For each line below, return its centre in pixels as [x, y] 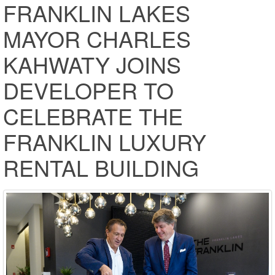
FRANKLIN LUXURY [105, 141]
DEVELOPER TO [88, 90]
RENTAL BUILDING [101, 167]
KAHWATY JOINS [92, 64]
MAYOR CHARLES [97, 38]
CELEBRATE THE [93, 116]
